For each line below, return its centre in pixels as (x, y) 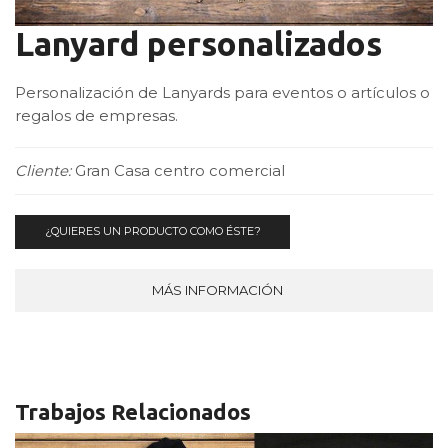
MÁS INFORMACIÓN (217, 290)
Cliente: (45, 170)
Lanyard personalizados (198, 44)
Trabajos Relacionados (133, 411)
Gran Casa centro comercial (180, 170)
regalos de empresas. (96, 116)
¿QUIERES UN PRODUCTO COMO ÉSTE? (152, 231)
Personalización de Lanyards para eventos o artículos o (222, 93)
